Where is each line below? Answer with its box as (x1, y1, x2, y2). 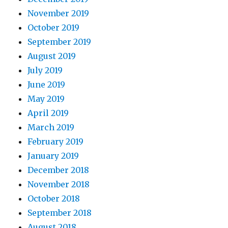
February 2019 (27, 136, 84, 147)
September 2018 (27, 208, 92, 218)
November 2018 (27, 179, 90, 190)
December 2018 (27, 165, 90, 176)
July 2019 (27, 65, 63, 76)
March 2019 (27, 122, 75, 133)
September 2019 (27, 37, 92, 47)
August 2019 (27, 51, 76, 62)
